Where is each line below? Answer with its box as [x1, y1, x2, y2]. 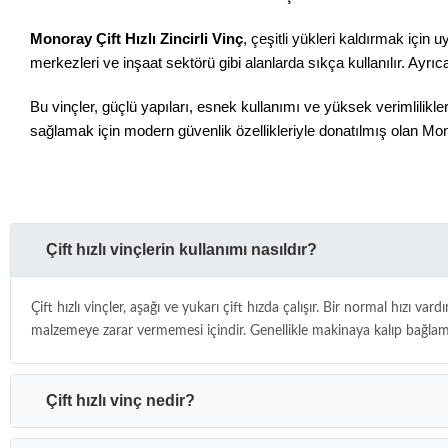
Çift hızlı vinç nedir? [46, 392, 195, 410]
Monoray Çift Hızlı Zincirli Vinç [30, 30, 243, 48]
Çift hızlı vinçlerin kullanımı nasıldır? [46, 241, 317, 259]
